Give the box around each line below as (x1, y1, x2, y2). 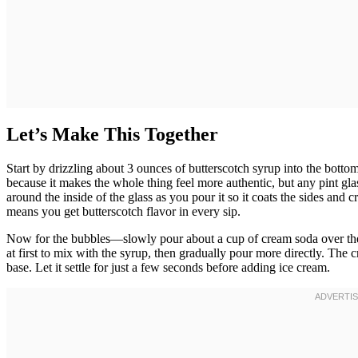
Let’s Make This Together (6, 124, 218, 145)
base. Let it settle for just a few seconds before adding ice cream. (6, 261, 330, 275)
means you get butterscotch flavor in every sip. (6, 205, 241, 219)
